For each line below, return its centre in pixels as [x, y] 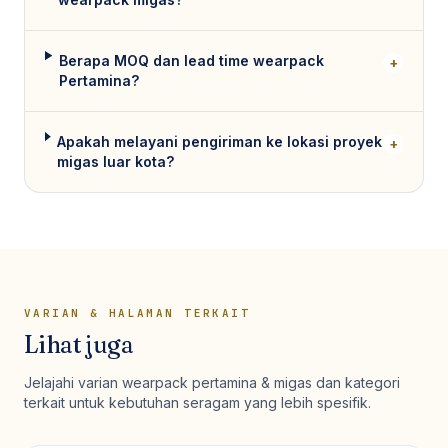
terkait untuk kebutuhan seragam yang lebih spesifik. [197, 402]
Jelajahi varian [73, 382]
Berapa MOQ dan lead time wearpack [192, 60]
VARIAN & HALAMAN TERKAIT [137, 313]
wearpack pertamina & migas [217, 382]
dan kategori [356, 382]
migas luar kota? [116, 161]
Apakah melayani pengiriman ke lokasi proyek [220, 141]
